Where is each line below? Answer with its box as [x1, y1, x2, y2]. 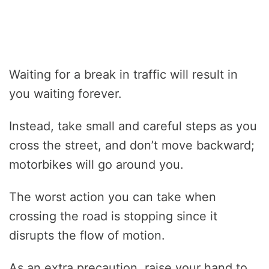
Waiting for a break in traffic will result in [9, 67, 238, 82]
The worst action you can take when [9, 189, 216, 204]
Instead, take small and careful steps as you [9, 118, 257, 133]
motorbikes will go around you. [9, 157, 184, 172]
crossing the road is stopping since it [9, 208, 217, 223]
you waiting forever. [9, 86, 122, 101]
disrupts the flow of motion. [9, 228, 165, 243]
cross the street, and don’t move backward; [9, 138, 255, 153]
